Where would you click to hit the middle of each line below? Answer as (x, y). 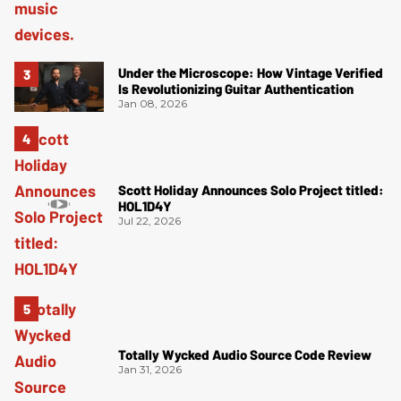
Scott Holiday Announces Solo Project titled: (251, 189)
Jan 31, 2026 (150, 370)
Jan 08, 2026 (153, 103)
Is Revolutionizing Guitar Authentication (236, 88)
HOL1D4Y (145, 205)
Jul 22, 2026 (149, 220)
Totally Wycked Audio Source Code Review (245, 355)
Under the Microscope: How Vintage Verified (251, 72)
